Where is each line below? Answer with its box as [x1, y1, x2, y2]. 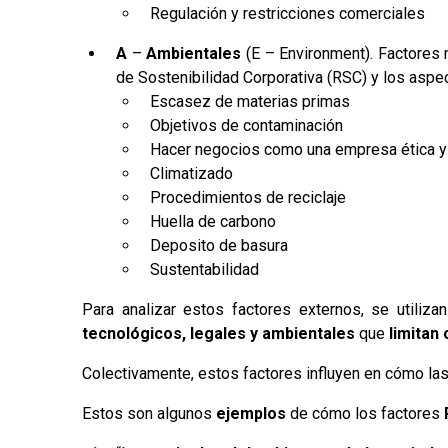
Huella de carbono [150, 211, 277, 231]
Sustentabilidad [150, 259, 260, 279]
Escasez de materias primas [150, 91, 351, 111]
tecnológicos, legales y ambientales [82, 323, 356, 343]
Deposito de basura [150, 235, 289, 255]
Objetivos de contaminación [150, 115, 344, 135]
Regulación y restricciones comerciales [150, 3, 426, 23]
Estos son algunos [82, 403, 217, 423]
